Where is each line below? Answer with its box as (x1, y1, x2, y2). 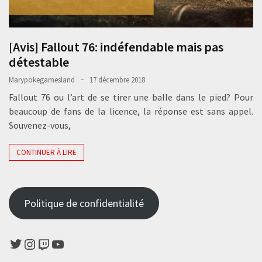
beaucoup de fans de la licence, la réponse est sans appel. (9, 105, 253, 117)
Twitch (36, 234, 77, 253)
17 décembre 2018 (89, 74, 145, 85)
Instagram (22, 234, 81, 253)
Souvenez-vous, (9, 119, 71, 131)
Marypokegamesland (9, 74, 75, 85)
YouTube (50, 234, 102, 253)
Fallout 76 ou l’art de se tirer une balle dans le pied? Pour (9, 91, 253, 103)
